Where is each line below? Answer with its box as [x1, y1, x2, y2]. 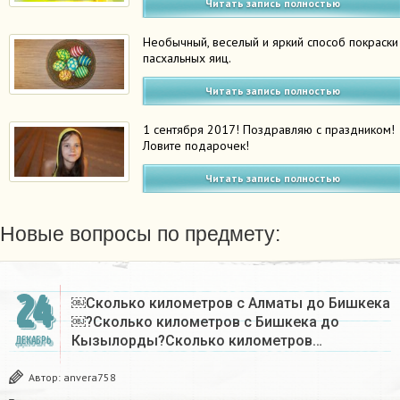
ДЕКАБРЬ [14, 334, 52, 348]
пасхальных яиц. [143, 50, 232, 67]
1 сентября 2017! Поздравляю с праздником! [143, 121, 396, 138]
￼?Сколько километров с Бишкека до [71, 313, 339, 331]
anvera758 [63, 371, 116, 385]
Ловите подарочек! [143, 137, 250, 154]
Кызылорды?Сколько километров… [71, 332, 322, 350]
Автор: [29, 371, 63, 385]
